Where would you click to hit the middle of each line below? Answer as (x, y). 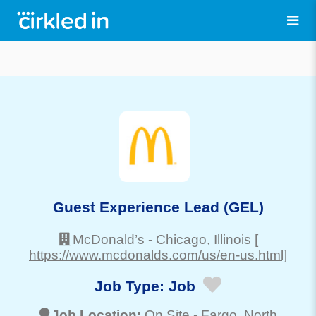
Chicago (181, 239)
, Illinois (229, 239)
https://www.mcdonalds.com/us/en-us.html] (158, 255)
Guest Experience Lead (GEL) (158, 207)
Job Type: (132, 286)
